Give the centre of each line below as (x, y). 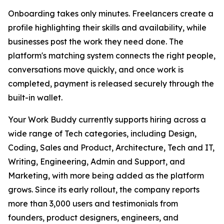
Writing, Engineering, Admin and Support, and (96, 161)
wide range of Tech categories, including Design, (102, 133)
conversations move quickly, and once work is (96, 69)
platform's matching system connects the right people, (112, 55)
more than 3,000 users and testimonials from (93, 203)
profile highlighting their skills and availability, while (107, 27)
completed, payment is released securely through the (111, 83)
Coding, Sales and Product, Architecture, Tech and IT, (111, 147)
